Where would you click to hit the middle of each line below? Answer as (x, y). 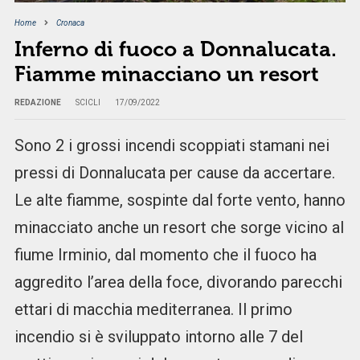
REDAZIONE (37, 103)
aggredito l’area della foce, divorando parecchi (178, 282)
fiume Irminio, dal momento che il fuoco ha (165, 255)
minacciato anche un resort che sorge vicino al (179, 228)
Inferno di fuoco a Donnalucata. (175, 50)
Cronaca (70, 23)
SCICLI (88, 103)
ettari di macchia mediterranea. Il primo (153, 310)
